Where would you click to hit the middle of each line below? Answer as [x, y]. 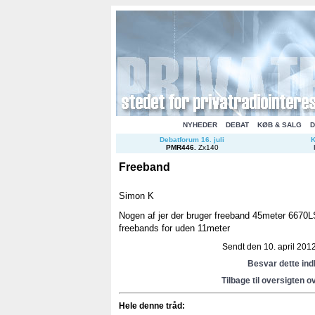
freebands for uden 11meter [174, 228]
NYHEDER [200, 125]
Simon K [136, 195]
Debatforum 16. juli [192, 140]
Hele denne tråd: [152, 306]
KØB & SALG [279, 125]
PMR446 [180, 147]
